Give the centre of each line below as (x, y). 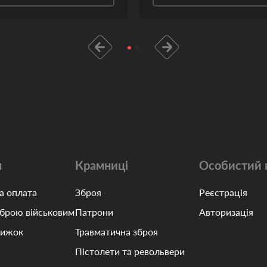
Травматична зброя (116, 232)
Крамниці (101, 165)
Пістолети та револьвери (130, 251)
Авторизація (226, 212)
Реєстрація (223, 192)
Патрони (94, 212)
